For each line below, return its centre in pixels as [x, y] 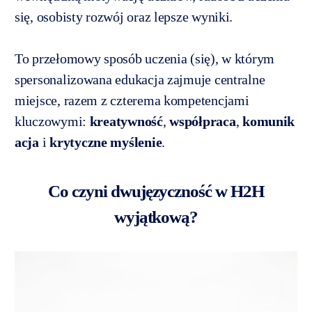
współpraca [203, 121]
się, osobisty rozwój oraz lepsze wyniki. [124, 16]
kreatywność [126, 121]
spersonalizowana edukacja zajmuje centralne [140, 79]
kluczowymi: [52, 121]
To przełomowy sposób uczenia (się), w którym [145, 58]
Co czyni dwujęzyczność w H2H [156, 191]
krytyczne [78, 142]
